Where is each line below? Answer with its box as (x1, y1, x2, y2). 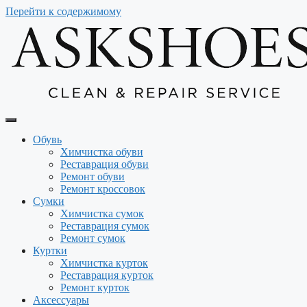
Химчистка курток (60, 257, 148, 269)
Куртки (33, 245, 67, 256)
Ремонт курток (60, 282, 130, 293)
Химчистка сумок (60, 208, 144, 219)
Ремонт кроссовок (60, 183, 145, 195)
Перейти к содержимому (5, 5, 121, 17)
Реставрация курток (60, 269, 153, 281)
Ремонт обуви (60, 171, 125, 182)
